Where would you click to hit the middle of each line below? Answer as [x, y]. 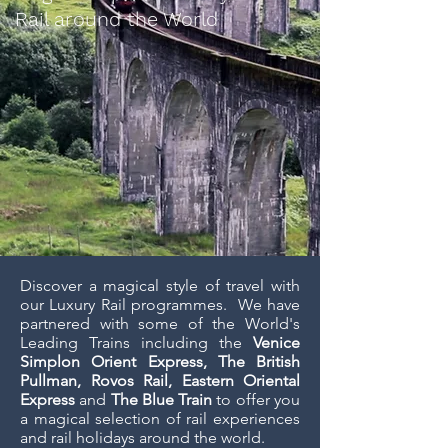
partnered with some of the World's [160, 323]
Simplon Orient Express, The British [160, 361]
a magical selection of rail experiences [160, 418]
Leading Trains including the [136, 342]
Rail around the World [116, 19]
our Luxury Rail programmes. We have [160, 304]
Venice [276, 342]
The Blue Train [161, 399]
